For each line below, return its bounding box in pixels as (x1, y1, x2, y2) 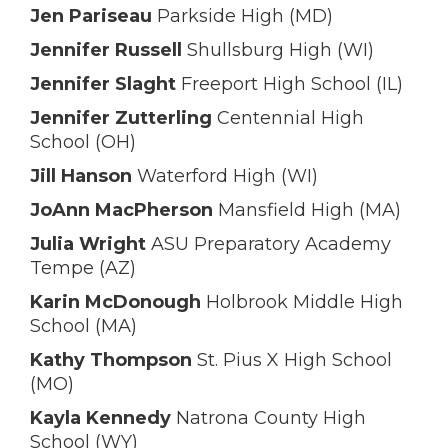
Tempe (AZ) (30, 257, 136, 279)
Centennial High (212, 107, 364, 129)
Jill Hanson (30, 165, 132, 187)
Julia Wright (30, 233, 151, 255)
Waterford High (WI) (132, 165, 318, 187)
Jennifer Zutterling (30, 107, 212, 129)
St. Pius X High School (192, 349, 392, 371)
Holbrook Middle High (201, 291, 403, 313)
